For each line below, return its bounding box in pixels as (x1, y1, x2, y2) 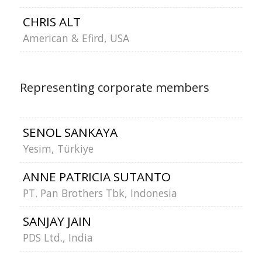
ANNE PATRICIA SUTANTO (22, 168, 171, 185)
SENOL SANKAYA (22, 124, 118, 140)
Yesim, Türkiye (22, 142, 94, 156)
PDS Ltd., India (22, 230, 93, 244)
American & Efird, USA (22, 31, 129, 45)
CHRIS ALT (22, 13, 81, 30)
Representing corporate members (19, 80, 209, 95)
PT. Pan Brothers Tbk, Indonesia (22, 186, 177, 200)
